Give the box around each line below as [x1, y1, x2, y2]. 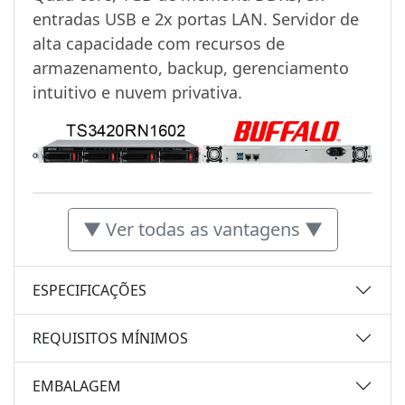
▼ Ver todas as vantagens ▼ [82, 217, 323, 242]
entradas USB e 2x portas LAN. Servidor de [33, 8, 359, 31]
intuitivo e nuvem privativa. [33, 81, 242, 104]
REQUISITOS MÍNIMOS [33, 327, 188, 348]
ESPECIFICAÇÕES [33, 279, 146, 300]
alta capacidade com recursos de [33, 33, 285, 55]
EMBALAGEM [33, 375, 121, 396]
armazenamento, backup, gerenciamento [33, 57, 349, 80]
